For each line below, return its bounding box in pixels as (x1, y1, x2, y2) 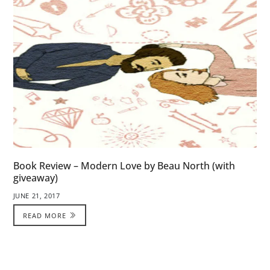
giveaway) (13, 171, 58, 185)
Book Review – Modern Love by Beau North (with (13, 159, 235, 173)
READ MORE (23, 210, 67, 220)
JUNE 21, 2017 (13, 191, 60, 201)
